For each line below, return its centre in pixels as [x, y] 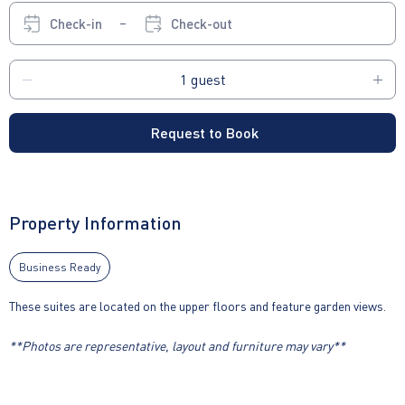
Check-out [202, 23]
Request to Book [205, 133]
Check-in [76, 23]
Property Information [95, 223]
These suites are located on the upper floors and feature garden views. [198, 306]
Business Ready [60, 268]
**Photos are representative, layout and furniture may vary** [177, 346]
